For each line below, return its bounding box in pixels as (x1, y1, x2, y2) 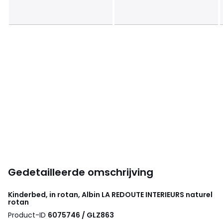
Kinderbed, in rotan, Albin (8, 189, 102, 200)
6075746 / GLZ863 (48, 210, 114, 220)
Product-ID (8, 210, 48, 220)
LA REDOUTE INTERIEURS (102, 189, 184, 200)
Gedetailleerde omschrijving (8, 165, 153, 179)
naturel (184, 189, 213, 200)
